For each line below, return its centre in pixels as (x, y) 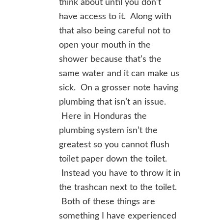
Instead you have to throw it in (120, 173)
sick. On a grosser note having (119, 88)
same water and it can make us (119, 74)
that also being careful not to (115, 31)
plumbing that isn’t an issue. (112, 102)
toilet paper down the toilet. (113, 159)
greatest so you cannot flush (114, 145)
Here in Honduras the (103, 116)
